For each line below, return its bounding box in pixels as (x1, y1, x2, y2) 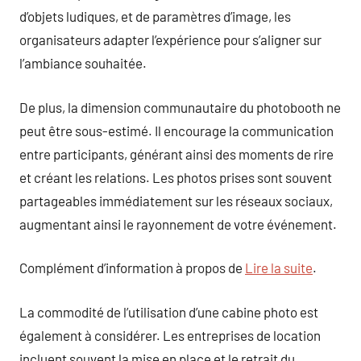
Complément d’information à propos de (19, 259, 245, 276)
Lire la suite (245, 259, 313, 276)
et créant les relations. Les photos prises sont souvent (19, 168, 332, 185)
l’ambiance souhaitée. (19, 55, 147, 71)
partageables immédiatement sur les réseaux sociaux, (19, 192, 333, 209)
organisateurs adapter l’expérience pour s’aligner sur (19, 31, 322, 48)
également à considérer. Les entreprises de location (19, 326, 321, 343)
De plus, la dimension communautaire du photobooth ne (19, 98, 341, 115)
